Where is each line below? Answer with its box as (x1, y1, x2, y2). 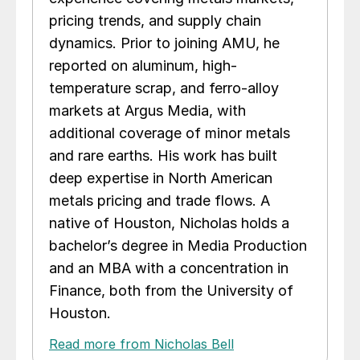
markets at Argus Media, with (49, 102, 246, 120)
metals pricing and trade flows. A (49, 192, 270, 210)
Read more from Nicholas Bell (49, 336, 234, 353)
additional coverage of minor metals (49, 125, 290, 142)
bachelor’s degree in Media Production (49, 237, 307, 255)
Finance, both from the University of (49, 282, 293, 300)
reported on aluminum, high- (49, 57, 237, 75)
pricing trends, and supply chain (49, 12, 261, 30)
